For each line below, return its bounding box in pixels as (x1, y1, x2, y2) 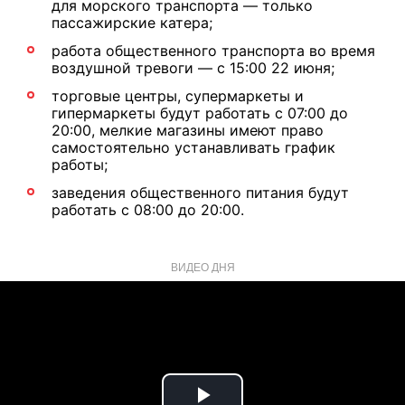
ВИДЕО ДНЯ (170, 259, 235, 274)
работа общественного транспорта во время (52, 42, 375, 60)
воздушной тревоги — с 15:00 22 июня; (52, 59, 334, 77)
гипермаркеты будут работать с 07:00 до (52, 104, 348, 122)
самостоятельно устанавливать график (52, 138, 335, 156)
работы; (52, 155, 108, 174)
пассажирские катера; (52, 14, 212, 32)
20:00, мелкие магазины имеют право (52, 121, 324, 139)
